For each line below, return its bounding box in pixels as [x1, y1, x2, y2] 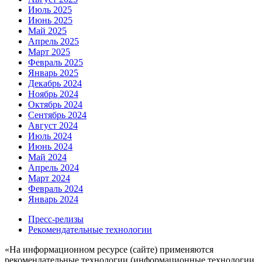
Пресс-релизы [28, 213, 84, 224]
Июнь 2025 [28, 15, 73, 25]
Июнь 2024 [28, 141, 73, 151]
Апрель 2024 [28, 162, 79, 173]
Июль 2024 [28, 130, 72, 141]
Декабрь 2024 [28, 78, 82, 88]
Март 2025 [28, 46, 70, 57]
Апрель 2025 [28, 36, 79, 46]
